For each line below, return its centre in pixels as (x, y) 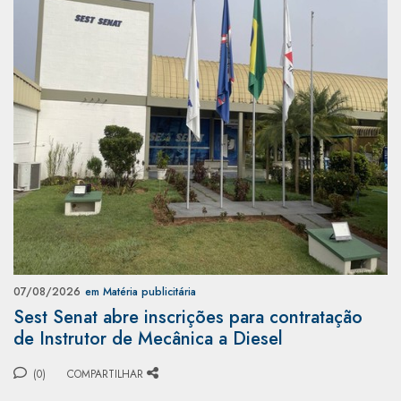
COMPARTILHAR (105, 374)
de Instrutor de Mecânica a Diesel (148, 338)
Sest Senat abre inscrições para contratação (188, 317)
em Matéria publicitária (141, 291)
